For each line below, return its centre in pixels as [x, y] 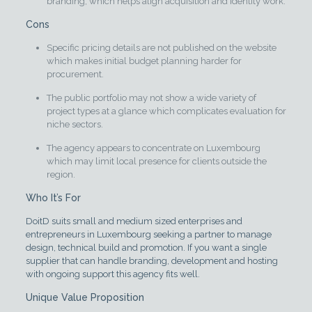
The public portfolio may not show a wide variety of [151, 98]
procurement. [75, 75]
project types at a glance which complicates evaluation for [166, 111]
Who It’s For [53, 198]
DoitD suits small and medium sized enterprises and [134, 221]
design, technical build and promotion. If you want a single [146, 248]
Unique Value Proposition [85, 298]
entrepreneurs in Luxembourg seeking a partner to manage [148, 235]
